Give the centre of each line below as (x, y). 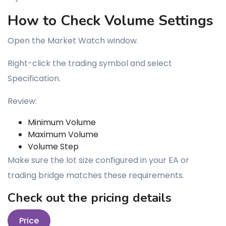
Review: (22, 101)
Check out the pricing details (90, 198)
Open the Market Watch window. (73, 41)
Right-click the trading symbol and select (90, 63)
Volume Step (53, 147)
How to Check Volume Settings (110, 21)
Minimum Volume (62, 122)
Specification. (34, 78)
